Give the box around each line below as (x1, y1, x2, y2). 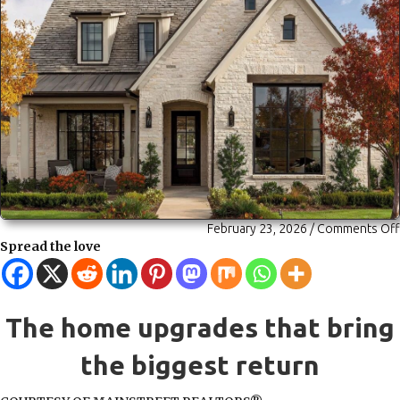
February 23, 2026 (207, 221, 307, 236)
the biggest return (80, 349, 320, 380)
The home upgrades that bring (5, 312, 395, 343)
